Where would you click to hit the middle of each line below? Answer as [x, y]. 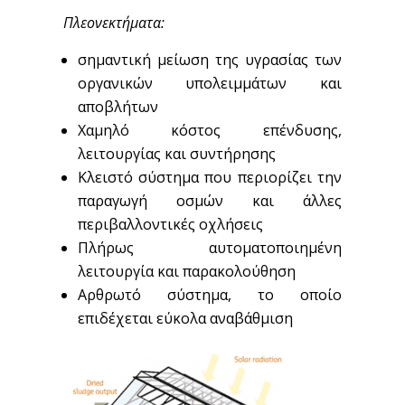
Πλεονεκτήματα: [113, 23]
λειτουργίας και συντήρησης [176, 154]
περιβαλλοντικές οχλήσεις [170, 224]
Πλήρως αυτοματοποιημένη [210, 248]
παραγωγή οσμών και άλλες [210, 201]
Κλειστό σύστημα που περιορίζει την [210, 177]
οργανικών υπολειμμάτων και [210, 83]
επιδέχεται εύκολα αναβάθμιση [185, 318]
